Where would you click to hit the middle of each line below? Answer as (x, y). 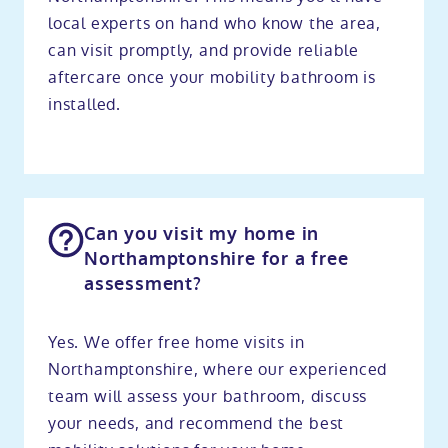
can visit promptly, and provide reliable (203, 50)
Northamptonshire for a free (216, 258)
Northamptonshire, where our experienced (218, 369)
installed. (84, 104)
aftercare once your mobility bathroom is (212, 77)
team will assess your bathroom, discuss (208, 396)
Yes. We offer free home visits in (176, 342)
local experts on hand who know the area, (214, 23)
